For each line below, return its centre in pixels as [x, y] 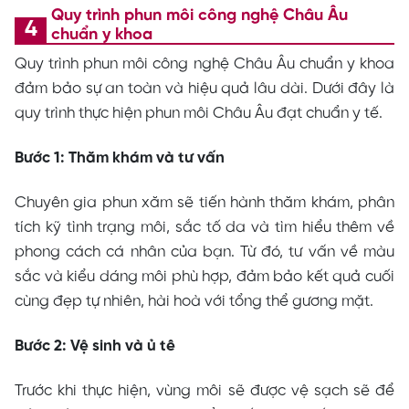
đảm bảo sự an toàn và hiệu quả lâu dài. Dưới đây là [204, 89]
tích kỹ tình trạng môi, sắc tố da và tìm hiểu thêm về [204, 228]
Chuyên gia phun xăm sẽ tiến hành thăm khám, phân [204, 203]
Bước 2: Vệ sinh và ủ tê [95, 346]
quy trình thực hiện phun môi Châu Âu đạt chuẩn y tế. [199, 114]
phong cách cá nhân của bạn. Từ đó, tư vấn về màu [204, 252]
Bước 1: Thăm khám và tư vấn [120, 158]
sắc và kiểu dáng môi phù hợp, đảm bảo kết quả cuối [204, 277]
